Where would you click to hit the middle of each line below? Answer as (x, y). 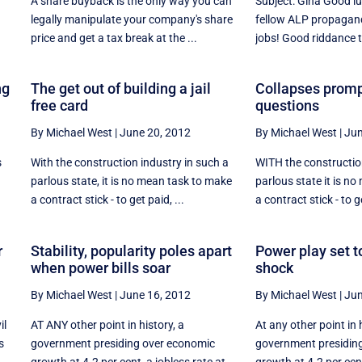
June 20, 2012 (155, 133)
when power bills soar (100, 268)
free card (59, 106)
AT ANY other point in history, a (107, 325)
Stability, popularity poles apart (131, 251)
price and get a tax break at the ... (114, 38)
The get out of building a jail (120, 89)
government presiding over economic (122, 344)
